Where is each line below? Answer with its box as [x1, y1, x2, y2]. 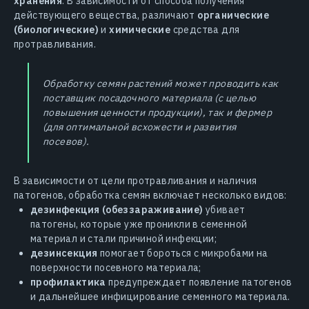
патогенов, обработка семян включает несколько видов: [14, 188, 287, 201]
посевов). [43, 134, 90, 148]
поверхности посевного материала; [30, 261, 201, 274]
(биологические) [14, 23, 99, 36]
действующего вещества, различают [14, 8, 198, 21]
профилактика [30, 275, 106, 288]
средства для [170, 23, 240, 36]
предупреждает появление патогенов [106, 275, 292, 288]
